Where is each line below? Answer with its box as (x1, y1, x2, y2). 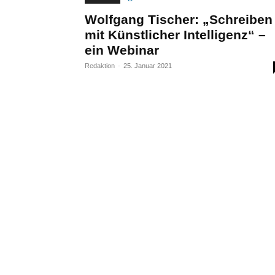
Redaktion (85, 62, 115, 69)
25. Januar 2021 (123, 62, 172, 69)
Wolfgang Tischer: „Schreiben (85, 12, 273, 26)
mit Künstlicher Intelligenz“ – (85, 28, 266, 42)
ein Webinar (85, 43, 159, 57)
